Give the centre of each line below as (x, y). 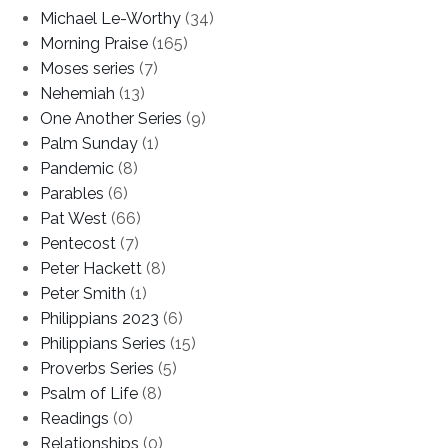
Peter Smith (83, 293)
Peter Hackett (91, 268)
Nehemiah (77, 93)
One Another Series (111, 118)
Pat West (73, 218)
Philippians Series (103, 343)
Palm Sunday (89, 143)
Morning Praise (94, 43)
